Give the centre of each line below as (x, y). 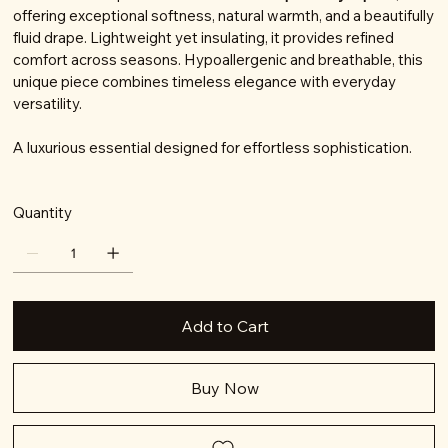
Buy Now (225, 388)
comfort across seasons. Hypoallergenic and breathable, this (218, 60)
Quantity (43, 213)
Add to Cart (225, 326)
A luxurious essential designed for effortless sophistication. (213, 148)
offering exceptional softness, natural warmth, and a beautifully (224, 16)
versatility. (48, 104)
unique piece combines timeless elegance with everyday (205, 82)
